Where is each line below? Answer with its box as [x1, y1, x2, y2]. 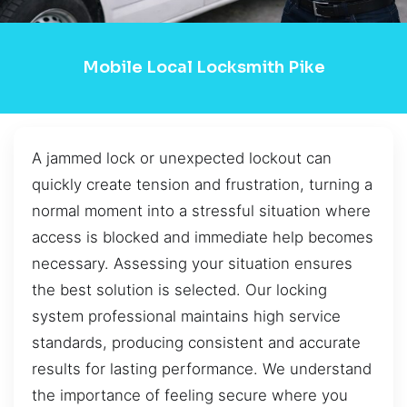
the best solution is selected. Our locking [32, 280, 327, 299]
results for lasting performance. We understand [32, 359, 372, 378]
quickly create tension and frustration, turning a [32, 174, 372, 194]
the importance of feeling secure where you [32, 385, 348, 404]
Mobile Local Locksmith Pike [82, 57, 325, 78]
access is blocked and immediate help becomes [32, 227, 373, 246]
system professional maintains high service [32, 306, 341, 325]
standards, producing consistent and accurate [32, 333, 361, 352]
